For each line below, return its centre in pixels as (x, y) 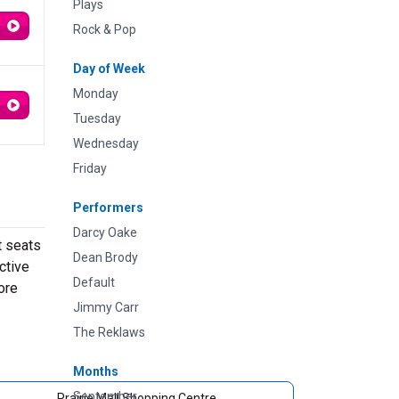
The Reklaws (109, 332)
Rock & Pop (105, 29)
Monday (96, 94)
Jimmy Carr (106, 307)
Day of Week (109, 69)
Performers (108, 208)
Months (96, 371)
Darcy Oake (105, 232)
